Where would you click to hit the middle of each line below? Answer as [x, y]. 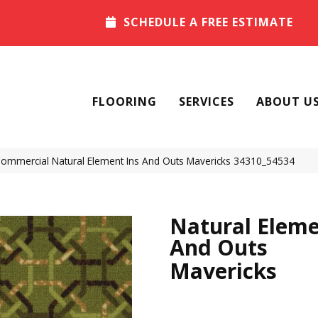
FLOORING [125, 102]
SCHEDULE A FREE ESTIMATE [209, 22]
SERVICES [207, 102]
